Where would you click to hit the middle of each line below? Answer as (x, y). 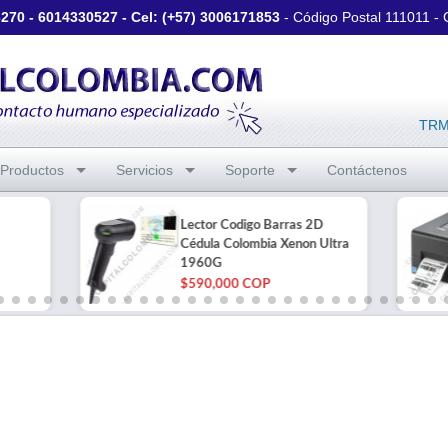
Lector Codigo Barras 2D (252, 225)
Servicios (144, 170)
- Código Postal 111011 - (361, 17)
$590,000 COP (225, 284)
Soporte (250, 170)
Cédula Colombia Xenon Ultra (265, 244)
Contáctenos (367, 170)
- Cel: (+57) (159, 17)
